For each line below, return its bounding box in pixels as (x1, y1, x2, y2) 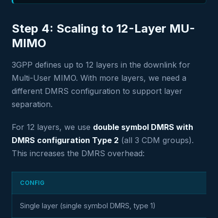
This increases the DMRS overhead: (12, 148, 145, 158)
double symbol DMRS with (93, 122, 193, 132)
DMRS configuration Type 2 (12, 135, 119, 145)
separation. (12, 99, 53, 109)
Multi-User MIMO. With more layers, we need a (12, 73, 186, 83)
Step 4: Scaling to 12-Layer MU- (12, 21, 195, 36)
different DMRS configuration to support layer (12, 86, 182, 96)
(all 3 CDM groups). (119, 135, 194, 145)
